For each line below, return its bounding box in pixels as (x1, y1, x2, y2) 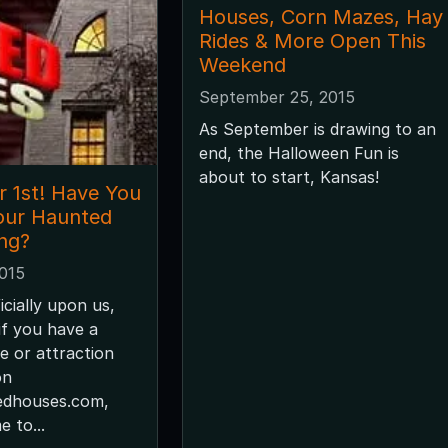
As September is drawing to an (198, 118, 436, 139)
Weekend (198, 52, 286, 77)
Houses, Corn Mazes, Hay (198, 4, 443, 29)
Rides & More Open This (198, 28, 426, 53)
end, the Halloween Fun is (198, 142, 399, 163)
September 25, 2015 (198, 86, 355, 107)
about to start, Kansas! (198, 166, 379, 187)
